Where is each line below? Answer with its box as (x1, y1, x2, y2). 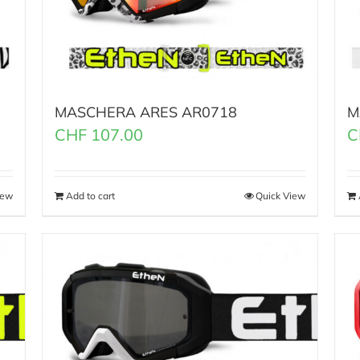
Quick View (255, 190, 305, 202)
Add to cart (66, 190, 116, 202)
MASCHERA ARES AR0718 (55, 103, 238, 122)
